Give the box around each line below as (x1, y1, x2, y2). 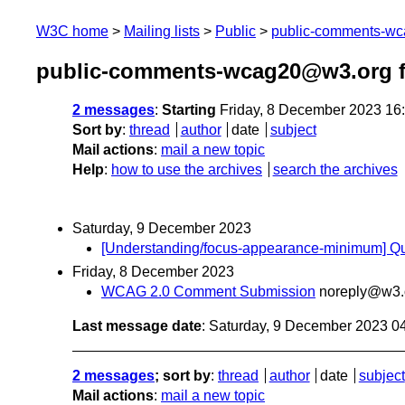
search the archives (272, 162, 398, 178)
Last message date (72, 317, 202, 334)
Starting (162, 102, 216, 118)
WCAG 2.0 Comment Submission (101, 283, 316, 299)
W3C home (36, 24, 108, 39)
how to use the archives (111, 162, 262, 178)
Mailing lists (124, 24, 200, 39)
